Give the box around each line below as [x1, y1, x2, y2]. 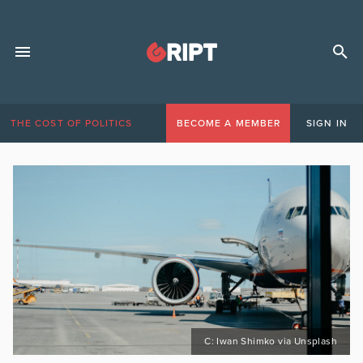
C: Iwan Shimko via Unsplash [204, 335, 337, 347]
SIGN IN [306, 117, 348, 129]
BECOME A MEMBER [176, 117, 280, 129]
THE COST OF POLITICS [11, 117, 133, 129]
